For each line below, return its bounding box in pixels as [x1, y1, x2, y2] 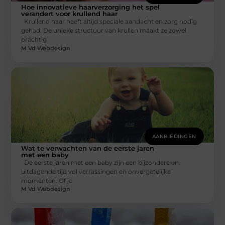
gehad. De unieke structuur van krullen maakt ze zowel [21, 27, 187, 35]
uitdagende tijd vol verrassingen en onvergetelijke [21, 167, 171, 175]
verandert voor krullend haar [21, 10, 118, 18]
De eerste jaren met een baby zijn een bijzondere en [21, 158, 179, 166]
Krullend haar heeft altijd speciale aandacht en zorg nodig [21, 18, 197, 26]
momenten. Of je [21, 176, 73, 184]
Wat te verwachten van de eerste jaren [21, 144, 155, 152]
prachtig [21, 36, 47, 44]
